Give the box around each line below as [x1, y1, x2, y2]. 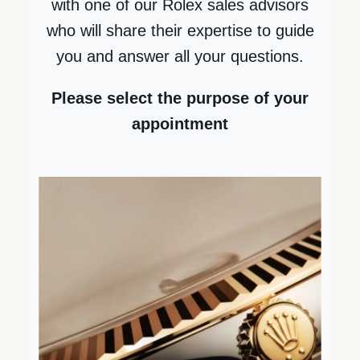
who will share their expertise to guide [46, 22, 314, 40]
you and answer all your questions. [56, 47, 304, 66]
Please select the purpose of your [51, 89, 309, 108]
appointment [132, 115, 228, 133]
